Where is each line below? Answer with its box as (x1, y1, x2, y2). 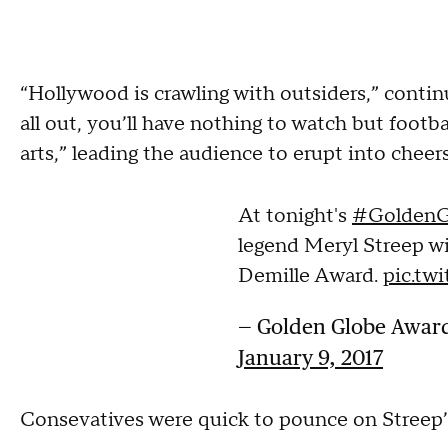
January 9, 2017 (238, 345, 383, 370)
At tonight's (238, 203, 352, 229)
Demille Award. (238, 263, 383, 289)
